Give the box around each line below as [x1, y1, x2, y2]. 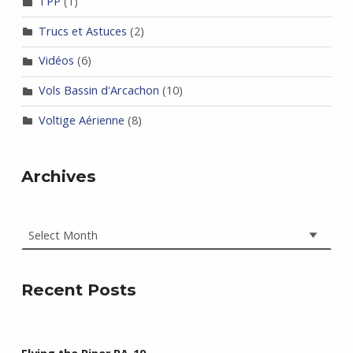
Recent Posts [20, 280, 136, 300]
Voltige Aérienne [38, 112, 124, 128]
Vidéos [38, 53, 74, 69]
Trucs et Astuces [38, 23, 127, 39]
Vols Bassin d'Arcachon [38, 83, 159, 98]
